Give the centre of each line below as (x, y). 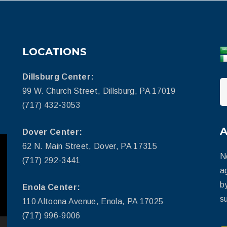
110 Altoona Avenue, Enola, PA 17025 (93, 201)
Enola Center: (51, 187)
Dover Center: (52, 132)
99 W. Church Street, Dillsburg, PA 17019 (99, 91)
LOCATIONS (54, 51)
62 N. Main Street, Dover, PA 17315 (90, 146)
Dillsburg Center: (58, 77)
